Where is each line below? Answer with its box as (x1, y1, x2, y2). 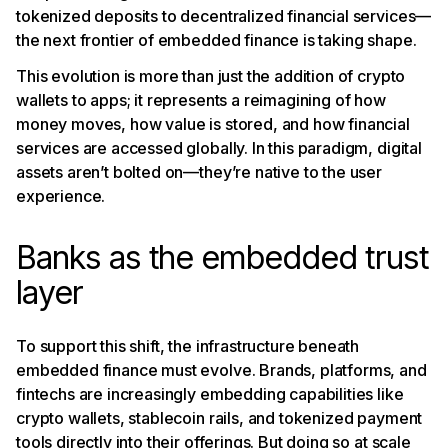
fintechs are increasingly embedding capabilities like (16, 383, 404, 404)
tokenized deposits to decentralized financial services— (16, 5, 432, 26)
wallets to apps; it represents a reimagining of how (16, 89, 386, 110)
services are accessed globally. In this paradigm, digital (16, 137, 422, 158)
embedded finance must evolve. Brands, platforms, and (16, 359, 427, 380)
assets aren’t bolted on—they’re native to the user (16, 161, 382, 182)
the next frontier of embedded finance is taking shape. (16, 29, 425, 50)
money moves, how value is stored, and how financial (16, 113, 410, 134)
